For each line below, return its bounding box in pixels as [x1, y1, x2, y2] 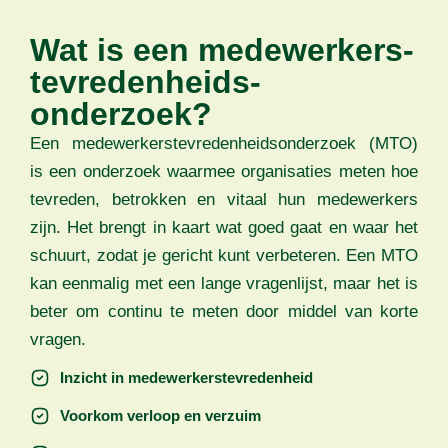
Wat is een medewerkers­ [30, 32, 414, 69]
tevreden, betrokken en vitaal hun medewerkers [30, 190, 418, 210]
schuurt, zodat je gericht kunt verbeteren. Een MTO [30, 246, 418, 266]
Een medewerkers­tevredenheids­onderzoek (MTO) [30, 134, 418, 154]
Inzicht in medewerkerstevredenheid [60, 369, 313, 387]
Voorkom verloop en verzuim [60, 407, 261, 425]
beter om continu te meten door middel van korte [30, 302, 418, 322]
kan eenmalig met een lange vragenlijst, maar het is [30, 274, 418, 294]
